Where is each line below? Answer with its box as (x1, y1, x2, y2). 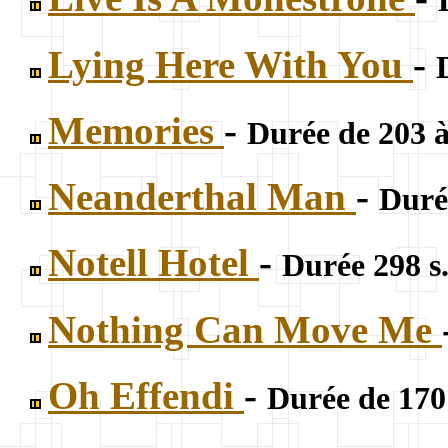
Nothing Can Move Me (48, 307, 442, 351)
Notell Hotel (48, 241, 259, 285)
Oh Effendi (48, 373, 244, 417)
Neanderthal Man (48, 175, 356, 219)
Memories (48, 108, 224, 152)
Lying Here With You (48, 42, 413, 86)
